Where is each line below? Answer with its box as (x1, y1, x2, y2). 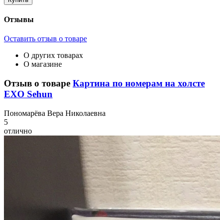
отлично (4, 126, 32, 135)
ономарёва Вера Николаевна (10, 109, 106, 117)
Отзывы (4, 15, 34, 24)
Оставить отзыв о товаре (4, 34, 87, 43)
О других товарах (24, 51, 83, 60)
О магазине (24, 60, 62, 69)
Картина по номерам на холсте (73, 78, 205, 89)
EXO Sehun (4, 89, 53, 100)
